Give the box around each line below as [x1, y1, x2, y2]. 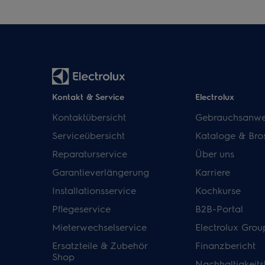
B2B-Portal [195, 202, 243, 215]
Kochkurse [195, 184, 241, 196]
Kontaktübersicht [52, 111, 126, 123]
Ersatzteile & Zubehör [52, 239, 147, 251]
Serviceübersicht [52, 129, 125, 141]
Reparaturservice [52, 147, 127, 160]
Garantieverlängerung [52, 166, 149, 178]
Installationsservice [52, 184, 136, 196]
